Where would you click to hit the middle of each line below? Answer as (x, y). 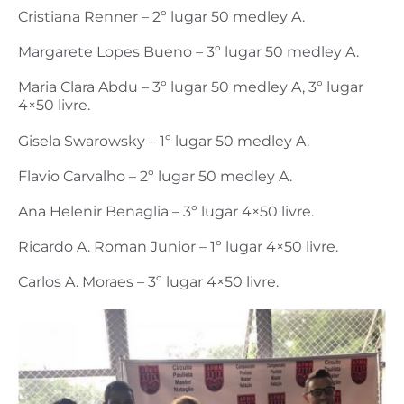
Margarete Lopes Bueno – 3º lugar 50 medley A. (188, 52)
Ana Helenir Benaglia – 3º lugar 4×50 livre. (166, 212)
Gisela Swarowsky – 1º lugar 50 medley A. (164, 141)
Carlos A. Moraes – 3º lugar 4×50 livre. (148, 282)
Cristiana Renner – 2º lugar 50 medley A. (161, 17)
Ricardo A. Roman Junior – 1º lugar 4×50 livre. (178, 247)
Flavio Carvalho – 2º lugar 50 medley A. (155, 176)
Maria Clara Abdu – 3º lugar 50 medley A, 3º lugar (191, 87)
